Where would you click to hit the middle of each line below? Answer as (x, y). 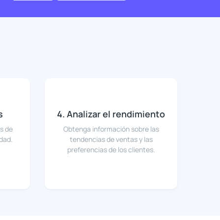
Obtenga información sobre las (111, 129)
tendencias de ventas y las (111, 139)
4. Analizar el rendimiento (111, 114)
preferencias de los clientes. (111, 150)
